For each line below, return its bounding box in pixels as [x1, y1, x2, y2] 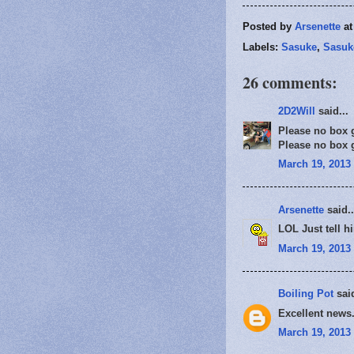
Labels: [243, 41, 281, 54]
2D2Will [278, 105, 315, 118]
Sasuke [281, 41, 317, 54]
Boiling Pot [278, 288, 333, 300]
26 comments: [243, 71, 337, 95]
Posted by [243, 20, 295, 32]
